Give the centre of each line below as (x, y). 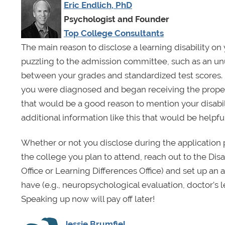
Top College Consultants (114, 33)
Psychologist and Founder (117, 19)
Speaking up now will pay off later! (89, 199)
